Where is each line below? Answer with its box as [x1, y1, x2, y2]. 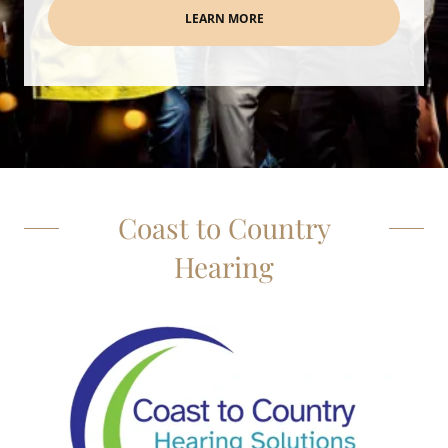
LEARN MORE [184, 9, 264, 27]
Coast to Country [117, 209, 331, 246]
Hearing [174, 248, 274, 285]
